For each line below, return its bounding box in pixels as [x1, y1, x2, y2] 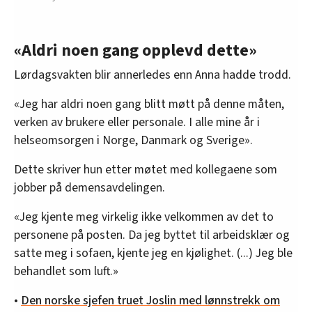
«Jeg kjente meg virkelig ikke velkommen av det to [14, 208, 274, 226]
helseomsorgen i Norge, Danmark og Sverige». [14, 131, 253, 149]
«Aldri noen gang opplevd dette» [14, 38, 257, 63]
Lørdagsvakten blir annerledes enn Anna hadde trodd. [14, 65, 291, 84]
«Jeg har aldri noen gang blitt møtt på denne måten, [14, 95, 284, 113]
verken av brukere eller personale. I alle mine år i [14, 113, 260, 131]
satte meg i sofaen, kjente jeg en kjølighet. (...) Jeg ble [14, 244, 292, 262]
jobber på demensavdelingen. [14, 178, 165, 196]
